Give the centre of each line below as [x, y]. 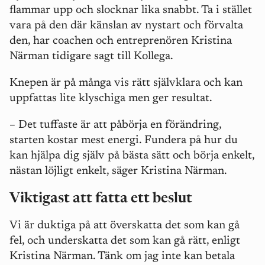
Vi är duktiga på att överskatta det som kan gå [125, 226]
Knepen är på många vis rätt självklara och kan [126, 83]
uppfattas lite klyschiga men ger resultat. [111, 99]
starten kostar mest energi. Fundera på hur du [124, 141]
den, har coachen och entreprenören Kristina [121, 41]
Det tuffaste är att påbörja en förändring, [118, 125]
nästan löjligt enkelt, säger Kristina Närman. [118, 172]
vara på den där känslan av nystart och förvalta [126, 26]
